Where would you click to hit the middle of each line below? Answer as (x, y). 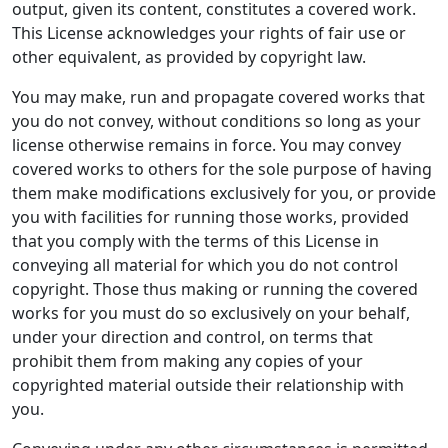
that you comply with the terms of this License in (195, 241)
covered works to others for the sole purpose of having (222, 169)
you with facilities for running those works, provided (210, 217)
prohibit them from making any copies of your (187, 361)
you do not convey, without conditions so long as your (216, 121)
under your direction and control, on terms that (192, 337)
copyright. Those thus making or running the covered (215, 289)
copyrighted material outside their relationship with (208, 385)
